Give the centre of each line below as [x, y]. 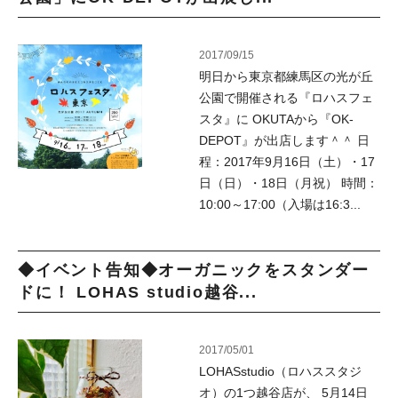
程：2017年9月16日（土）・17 [287, 162]
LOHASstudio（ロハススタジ [280, 371]
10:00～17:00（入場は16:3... [280, 204]
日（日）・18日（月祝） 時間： [289, 183]
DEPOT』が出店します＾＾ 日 [284, 140]
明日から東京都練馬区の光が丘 [286, 76]
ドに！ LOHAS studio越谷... [138, 292]
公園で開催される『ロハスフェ [286, 98]
